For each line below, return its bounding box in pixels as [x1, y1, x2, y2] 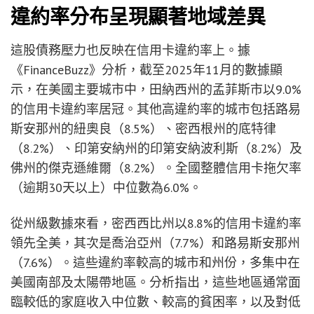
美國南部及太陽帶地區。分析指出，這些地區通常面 [11, 273, 301, 290]
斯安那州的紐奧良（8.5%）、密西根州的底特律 [11, 121, 276, 137]
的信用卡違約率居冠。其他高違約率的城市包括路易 [11, 101, 301, 118]
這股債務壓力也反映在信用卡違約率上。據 [11, 42, 250, 59]
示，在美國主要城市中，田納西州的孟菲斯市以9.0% [11, 81, 301, 98]
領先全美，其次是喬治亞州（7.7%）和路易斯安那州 [11, 234, 300, 251]
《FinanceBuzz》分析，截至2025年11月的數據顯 [11, 62, 282, 78]
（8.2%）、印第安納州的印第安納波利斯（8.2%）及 [11, 140, 302, 157]
